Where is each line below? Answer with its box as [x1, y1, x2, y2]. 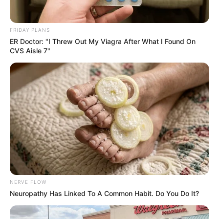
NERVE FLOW [10, 178, 46, 185]
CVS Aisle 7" [10, 46, 50, 55]
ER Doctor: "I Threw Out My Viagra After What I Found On [10, 37, 196, 46]
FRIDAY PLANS [10, 27, 50, 33]
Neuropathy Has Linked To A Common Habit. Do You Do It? [10, 189, 199, 197]
